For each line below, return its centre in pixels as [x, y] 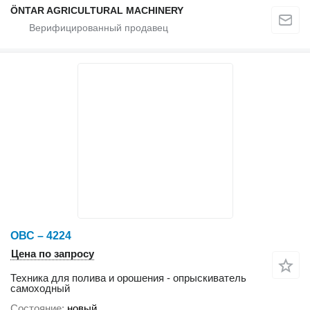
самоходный [40, 289]
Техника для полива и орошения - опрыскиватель [128, 278]
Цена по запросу [53, 254]
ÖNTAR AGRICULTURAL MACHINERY [97, 11]
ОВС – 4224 [41, 236]
